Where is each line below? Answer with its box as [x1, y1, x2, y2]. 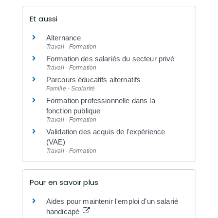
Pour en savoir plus [29, 177, 99, 188]
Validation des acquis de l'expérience [46, 127, 165, 136]
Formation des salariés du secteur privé [46, 54, 175, 63]
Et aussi [29, 13, 58, 24]
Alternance [46, 33, 81, 42]
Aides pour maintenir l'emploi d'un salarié [46, 197, 179, 206]
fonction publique [46, 106, 101, 115]
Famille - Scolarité [46, 85, 95, 92]
